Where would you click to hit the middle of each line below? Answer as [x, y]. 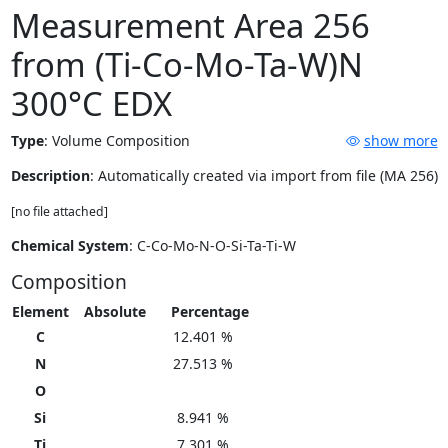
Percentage [209, 312]
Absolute [114, 312]
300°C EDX [91, 104]
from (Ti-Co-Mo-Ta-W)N [186, 65]
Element [40, 312]
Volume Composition [120, 141]
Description [50, 176]
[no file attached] [59, 212]
